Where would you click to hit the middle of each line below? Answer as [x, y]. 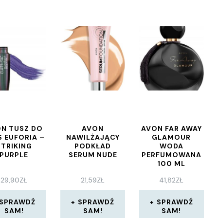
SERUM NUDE [93, 155]
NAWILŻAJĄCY [93, 137]
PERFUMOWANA [171, 155]
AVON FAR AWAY [171, 128]
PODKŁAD [93, 146]
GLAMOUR [172, 137]
